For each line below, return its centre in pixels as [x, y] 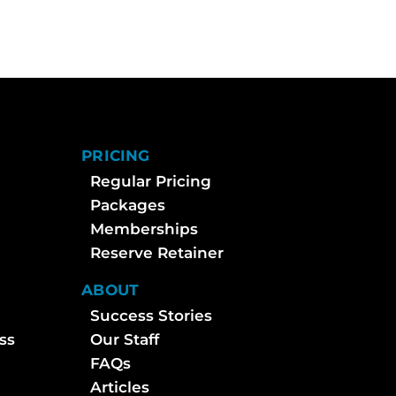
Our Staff [125, 339]
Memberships [145, 228]
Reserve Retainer [157, 252]
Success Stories [152, 315]
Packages [128, 205]
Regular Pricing [151, 181]
